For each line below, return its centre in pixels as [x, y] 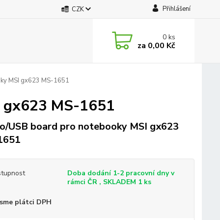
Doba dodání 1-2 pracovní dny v [121, 173]
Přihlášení [176, 9]
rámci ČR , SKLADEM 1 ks [109, 182]
